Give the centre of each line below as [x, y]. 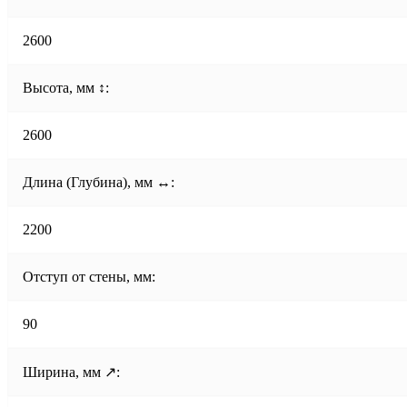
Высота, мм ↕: [66, 87]
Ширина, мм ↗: [71, 372]
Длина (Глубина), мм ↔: [99, 182]
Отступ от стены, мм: [89, 276]
